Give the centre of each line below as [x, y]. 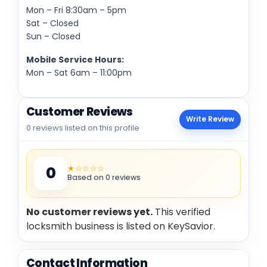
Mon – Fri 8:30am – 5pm [76, 10]
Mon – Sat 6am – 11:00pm [79, 72]
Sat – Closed [52, 23]
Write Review [210, 119]
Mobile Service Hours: [75, 59]
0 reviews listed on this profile [83, 128]
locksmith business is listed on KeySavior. [121, 226]
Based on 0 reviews [104, 177]
